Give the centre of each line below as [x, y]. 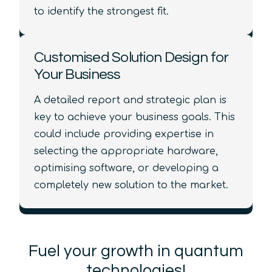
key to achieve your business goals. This [134, 117]
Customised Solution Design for [131, 57]
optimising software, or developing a [126, 168]
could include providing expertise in [124, 134]
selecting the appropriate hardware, [126, 151]
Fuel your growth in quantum [136, 251]
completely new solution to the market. [131, 185]
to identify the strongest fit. [101, 11]
